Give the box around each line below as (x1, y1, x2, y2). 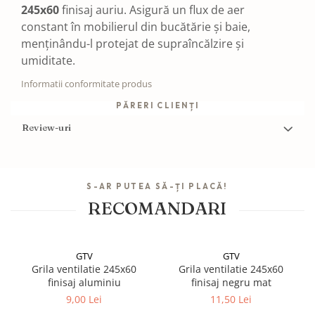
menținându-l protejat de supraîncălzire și (21, 36, 244, 51)
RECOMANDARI (88, 198, 227, 219)
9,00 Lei (66, 292, 102, 306)
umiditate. (21, 53, 75, 68)
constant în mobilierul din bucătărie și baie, (21, 19, 250, 34)
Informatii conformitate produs (21, 77, 152, 90)
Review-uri (22, 122, 71, 133)
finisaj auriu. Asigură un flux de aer (59, 2, 245, 18)
